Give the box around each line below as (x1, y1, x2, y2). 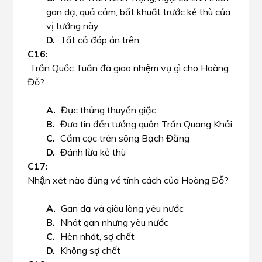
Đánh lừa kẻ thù (60, 146, 126, 158)
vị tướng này (46, 20, 99, 32)
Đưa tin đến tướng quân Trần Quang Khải (60, 118, 232, 130)
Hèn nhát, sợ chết (60, 230, 135, 242)
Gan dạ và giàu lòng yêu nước (61, 202, 184, 214)
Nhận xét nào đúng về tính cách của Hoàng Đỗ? (27, 174, 229, 186)
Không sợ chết (60, 244, 120, 256)
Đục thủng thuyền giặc (61, 104, 156, 116)
